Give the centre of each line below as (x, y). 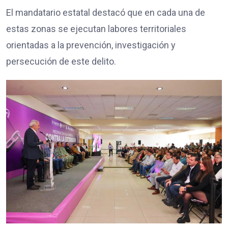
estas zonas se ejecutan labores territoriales (96, 28)
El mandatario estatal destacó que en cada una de (106, 12)
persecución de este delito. (61, 61)
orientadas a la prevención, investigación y (91, 45)
